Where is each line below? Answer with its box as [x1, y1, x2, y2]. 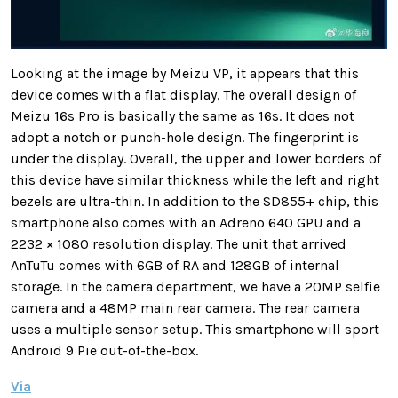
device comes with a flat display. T [11, 85, 230, 103]
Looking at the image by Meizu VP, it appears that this [11, 64, 359, 82]
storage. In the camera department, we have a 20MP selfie [11, 277, 380, 295]
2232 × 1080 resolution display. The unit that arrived [11, 235, 346, 252]
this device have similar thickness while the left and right [11, 171, 379, 188]
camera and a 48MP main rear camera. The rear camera [11, 298, 360, 316]
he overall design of [230, 85, 356, 103]
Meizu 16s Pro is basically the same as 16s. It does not [11, 107, 354, 124]
